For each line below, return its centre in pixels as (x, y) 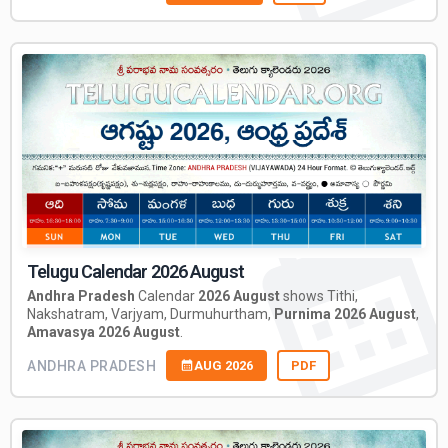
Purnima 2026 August (345, 314)
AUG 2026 (223, 366)
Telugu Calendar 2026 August (135, 272)
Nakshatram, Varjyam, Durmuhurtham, (150, 314)
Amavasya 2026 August (103, 332)
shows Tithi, (319, 296)
